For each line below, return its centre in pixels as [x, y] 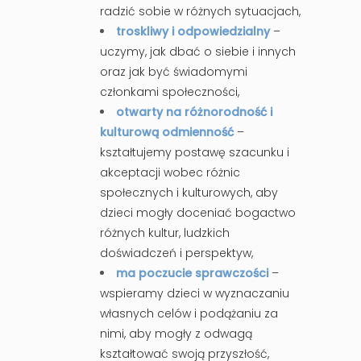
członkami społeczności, [170, 91]
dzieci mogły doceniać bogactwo [198, 212]
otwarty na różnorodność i [194, 112]
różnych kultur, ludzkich [165, 232]
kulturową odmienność [167, 132]
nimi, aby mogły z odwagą [176, 333]
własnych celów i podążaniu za [189, 313]
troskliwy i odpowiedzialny [193, 31]
